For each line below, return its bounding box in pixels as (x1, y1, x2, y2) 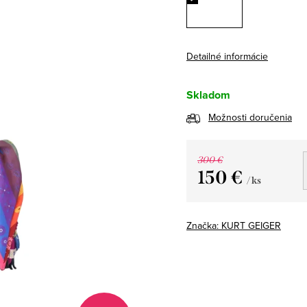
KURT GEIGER (221, 218, 281, 232)
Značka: (186, 218, 221, 232)
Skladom (186, 86, 230, 103)
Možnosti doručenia (208, 110, 292, 124)
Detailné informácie (186, 49, 268, 63)
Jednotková (197, 191, 253, 206)
